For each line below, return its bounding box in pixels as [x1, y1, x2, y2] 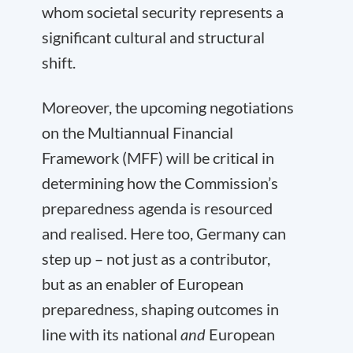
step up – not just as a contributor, [42, 249, 270, 268]
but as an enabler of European [42, 274, 243, 293]
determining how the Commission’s [42, 173, 278, 192]
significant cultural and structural [42, 28, 265, 46]
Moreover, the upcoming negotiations [42, 98, 294, 117]
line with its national [42, 325, 180, 344]
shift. [42, 53, 76, 72]
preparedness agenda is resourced [42, 199, 273, 217]
